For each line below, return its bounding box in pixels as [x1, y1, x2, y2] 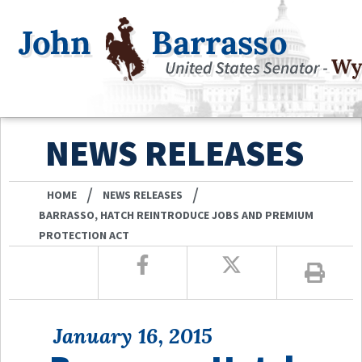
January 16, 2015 [53, 322, 213, 349]
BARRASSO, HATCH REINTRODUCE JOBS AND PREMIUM [39, 207, 314, 222]
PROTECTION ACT [39, 227, 130, 242]
